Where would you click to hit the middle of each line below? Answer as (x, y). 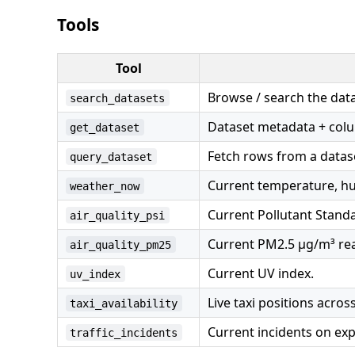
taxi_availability (124, 303)
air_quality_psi (118, 215)
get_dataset (105, 127)
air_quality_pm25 (121, 244)
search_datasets (118, 98)
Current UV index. (261, 273)
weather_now (105, 186)
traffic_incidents (124, 332)
